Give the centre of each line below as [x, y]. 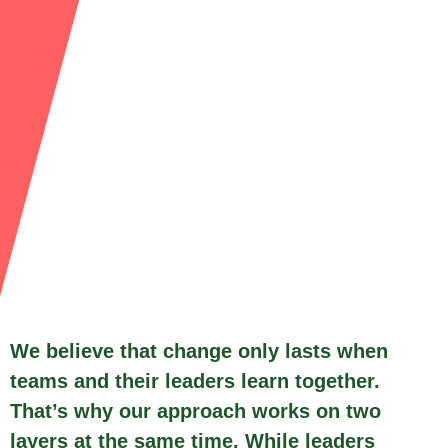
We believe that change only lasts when [199, 351]
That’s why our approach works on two [195, 411]
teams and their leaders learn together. [195, 381]
